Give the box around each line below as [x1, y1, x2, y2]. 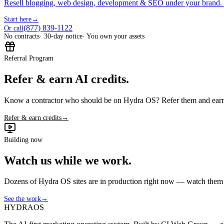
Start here [4, 15, 31, 23]
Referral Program [4, 54, 53, 62]
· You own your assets [82, 32, 144, 40]
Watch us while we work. [4, 153, 131, 167]
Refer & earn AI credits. [4, 72, 129, 85]
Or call [4, 24, 23, 32]
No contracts [4, 32, 39, 40]
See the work [4, 195, 41, 203]
